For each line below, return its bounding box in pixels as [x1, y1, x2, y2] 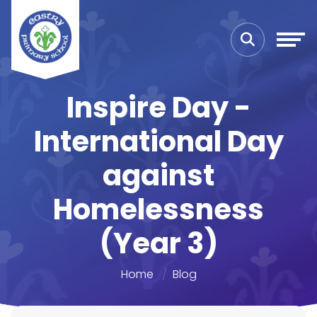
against [103, 156, 214, 195]
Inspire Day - [66, 88, 251, 127]
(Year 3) [99, 224, 218, 263]
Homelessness [53, 190, 264, 229]
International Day [33, 122, 284, 161]
